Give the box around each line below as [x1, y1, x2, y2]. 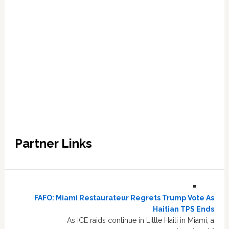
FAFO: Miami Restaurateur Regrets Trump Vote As [34, 194, 215, 202]
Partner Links [14, 136, 92, 151]
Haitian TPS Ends [153, 205, 215, 213]
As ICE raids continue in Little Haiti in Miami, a [67, 216, 215, 224]
